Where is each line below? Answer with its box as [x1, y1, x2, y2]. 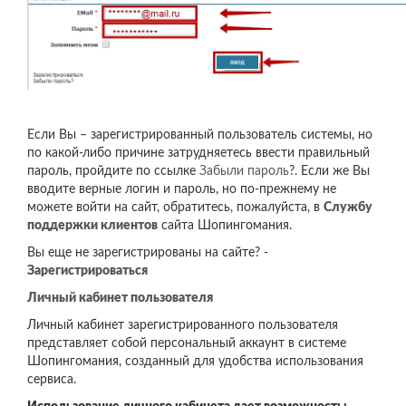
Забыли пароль [199, 165, 289, 178]
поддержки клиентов [27, 219, 158, 232]
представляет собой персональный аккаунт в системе [27, 337, 346, 350]
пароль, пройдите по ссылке [27, 165, 199, 178]
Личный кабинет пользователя [27, 292, 213, 304]
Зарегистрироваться [27, 265, 148, 277]
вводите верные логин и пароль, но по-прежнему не [27, 183, 336, 196]
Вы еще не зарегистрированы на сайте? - [27, 246, 268, 259]
